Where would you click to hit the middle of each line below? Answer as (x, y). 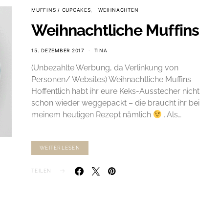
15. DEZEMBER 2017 (58, 50)
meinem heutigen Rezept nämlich (92, 115)
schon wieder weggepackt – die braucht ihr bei (115, 103)
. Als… (172, 115)
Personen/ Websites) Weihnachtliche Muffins (111, 79)
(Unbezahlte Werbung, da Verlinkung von (105, 68)
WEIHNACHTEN (119, 10)
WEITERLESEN (60, 148)
